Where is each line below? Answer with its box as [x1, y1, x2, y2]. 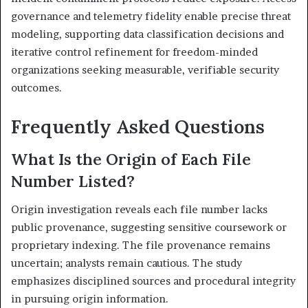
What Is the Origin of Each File [11, 149, 251, 169]
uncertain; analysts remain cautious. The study [11, 256, 242, 269]
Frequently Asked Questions [11, 114, 265, 138]
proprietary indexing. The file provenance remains [11, 238, 270, 252]
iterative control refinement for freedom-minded [11, 45, 258, 58]
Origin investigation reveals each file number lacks [11, 202, 267, 216]
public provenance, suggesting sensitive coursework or [11, 220, 287, 234]
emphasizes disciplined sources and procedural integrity [11, 274, 296, 287]
